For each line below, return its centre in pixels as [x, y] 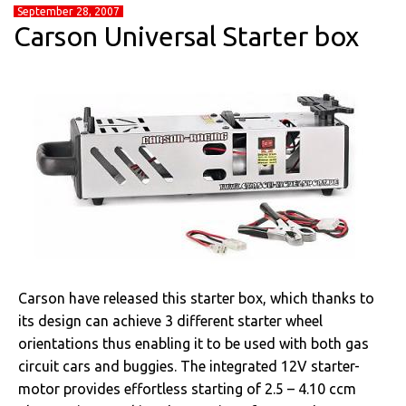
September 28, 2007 [68, 11]
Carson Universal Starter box [186, 36]
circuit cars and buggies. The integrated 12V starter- [189, 366]
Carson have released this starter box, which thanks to [196, 298]
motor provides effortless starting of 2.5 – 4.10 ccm [187, 389]
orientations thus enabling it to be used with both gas [193, 343]
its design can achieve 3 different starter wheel [170, 321]
